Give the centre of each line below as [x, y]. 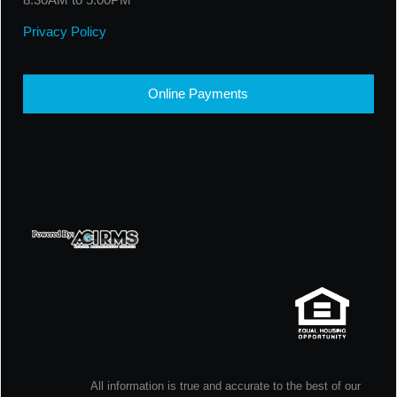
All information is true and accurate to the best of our [226, 386]
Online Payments [198, 93]
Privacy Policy [64, 31]
